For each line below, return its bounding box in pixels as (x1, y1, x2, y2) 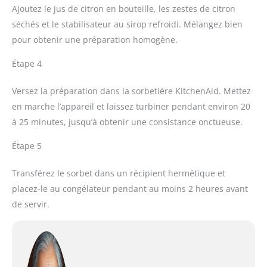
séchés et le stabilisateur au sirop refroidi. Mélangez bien (12, 18, 243, 30)
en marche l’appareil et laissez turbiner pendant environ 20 (12, 101, 250, 113)
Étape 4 (12, 58, 42, 70)
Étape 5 (12, 140, 42, 152)
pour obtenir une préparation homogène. (12, 34, 178, 46)
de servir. (12, 198, 49, 210)
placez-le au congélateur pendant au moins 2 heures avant (12, 183, 248, 195)
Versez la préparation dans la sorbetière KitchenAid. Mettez (12, 85, 251, 97)
